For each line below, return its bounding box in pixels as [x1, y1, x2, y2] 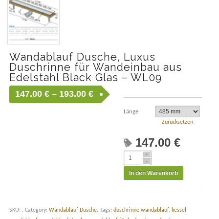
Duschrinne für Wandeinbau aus [9, 61, 182, 73]
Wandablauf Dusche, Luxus [9, 50, 155, 63]
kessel [171, 207, 186, 214]
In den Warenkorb [129, 170, 178, 177]
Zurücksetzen [161, 119, 193, 126]
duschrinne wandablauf [113, 207, 169, 214]
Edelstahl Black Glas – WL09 [9, 71, 162, 84]
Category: [24, 207, 49, 214]
